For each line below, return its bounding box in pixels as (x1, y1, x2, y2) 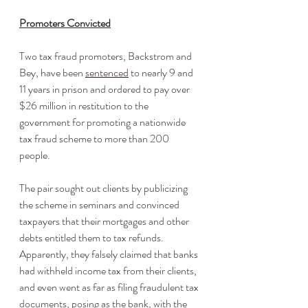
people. (19, 146, 52, 163)
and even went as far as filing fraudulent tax (19, 278, 201, 295)
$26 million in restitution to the (19, 97, 151, 113)
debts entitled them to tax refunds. (19, 229, 166, 245)
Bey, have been (19, 64, 85, 80)
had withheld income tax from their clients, (19, 262, 199, 278)
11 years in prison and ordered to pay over (19, 80, 192, 97)
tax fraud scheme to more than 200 (19, 130, 171, 146)
